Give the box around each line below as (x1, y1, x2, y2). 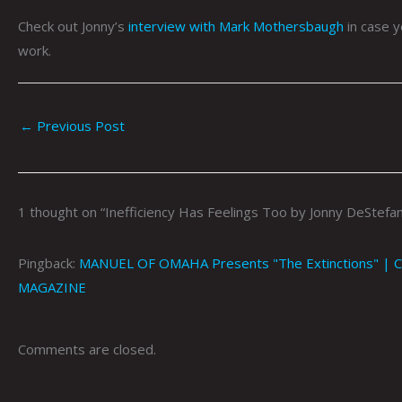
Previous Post (33, 117, 125, 135)
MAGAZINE (18, 278, 86, 297)
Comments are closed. (18, 339, 156, 358)
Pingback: (18, 254, 79, 273)
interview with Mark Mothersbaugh (128, 16, 344, 35)
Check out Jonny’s (18, 16, 128, 35)
